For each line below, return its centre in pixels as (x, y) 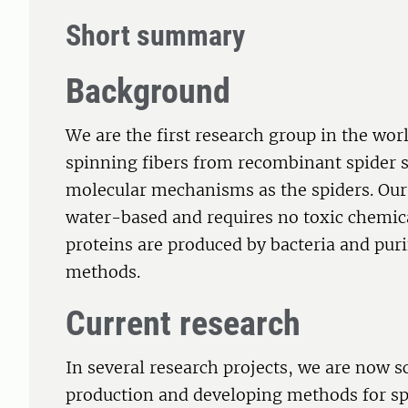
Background (148, 92)
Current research (183, 324)
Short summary (155, 36)
